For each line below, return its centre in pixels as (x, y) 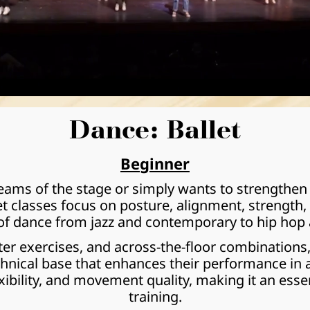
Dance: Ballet (155, 131)
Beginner (155, 163)
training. (155, 297)
